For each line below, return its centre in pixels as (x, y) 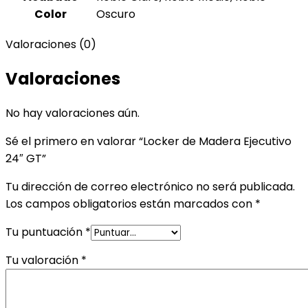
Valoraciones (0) (51, 45)
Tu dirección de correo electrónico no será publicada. (150, 187)
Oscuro (116, 14)
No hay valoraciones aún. (73, 113)
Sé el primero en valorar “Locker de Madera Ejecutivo (148, 142)
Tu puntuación (45, 232)
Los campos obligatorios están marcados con (130, 204)
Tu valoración (43, 261)
